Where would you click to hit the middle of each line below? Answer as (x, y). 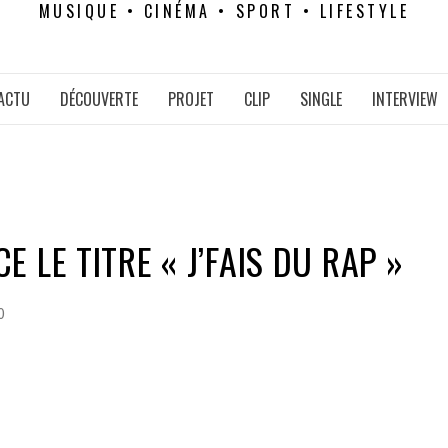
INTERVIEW (404, 99)
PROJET (190, 99)
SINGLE (320, 99)
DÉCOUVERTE (98, 99)
